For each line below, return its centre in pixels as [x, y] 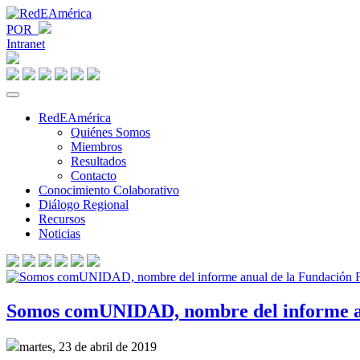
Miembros [96, 147]
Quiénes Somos [110, 132]
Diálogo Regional [84, 205]
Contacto [94, 176]
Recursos [62, 219]
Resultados [98, 161]
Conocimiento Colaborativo [109, 190]
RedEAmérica [75, 118]
